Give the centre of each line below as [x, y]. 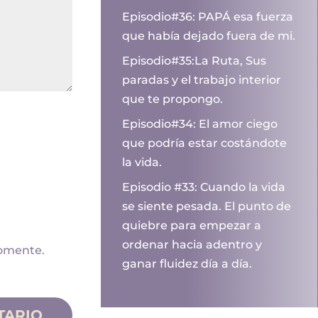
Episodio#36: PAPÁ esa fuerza [208, 17]
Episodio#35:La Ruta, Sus [194, 61]
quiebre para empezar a [192, 226]
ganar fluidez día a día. [187, 264]
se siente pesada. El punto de [207, 207]
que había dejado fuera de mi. [209, 36]
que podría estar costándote [205, 143]
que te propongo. [173, 99]
